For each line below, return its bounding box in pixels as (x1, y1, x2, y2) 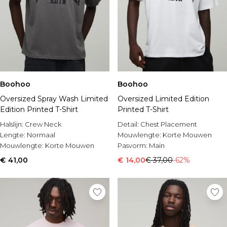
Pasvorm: (118, 141, 149, 149)
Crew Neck (25, 120, 61, 128)
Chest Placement (140, 120, 197, 128)
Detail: (118, 120, 140, 128)
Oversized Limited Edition (118, 94, 209, 103)
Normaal (27, 131, 55, 139)
